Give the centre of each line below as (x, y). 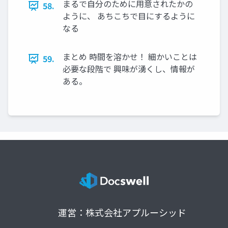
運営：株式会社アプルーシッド (122, 212)
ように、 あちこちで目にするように (129, 16)
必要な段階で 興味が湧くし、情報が (129, 69)
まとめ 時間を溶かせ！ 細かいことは (130, 57)
